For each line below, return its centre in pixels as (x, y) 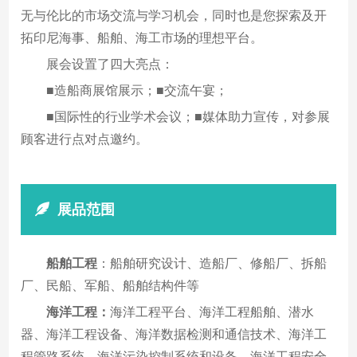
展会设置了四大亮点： (110, 65)
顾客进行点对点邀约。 (85, 139)
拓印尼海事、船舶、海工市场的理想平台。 (142, 38)
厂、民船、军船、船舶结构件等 (110, 286)
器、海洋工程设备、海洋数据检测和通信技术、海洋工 (174, 335)
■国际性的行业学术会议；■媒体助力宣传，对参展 (188, 117)
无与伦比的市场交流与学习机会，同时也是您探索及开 (174, 16)
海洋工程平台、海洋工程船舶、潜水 (212, 312)
